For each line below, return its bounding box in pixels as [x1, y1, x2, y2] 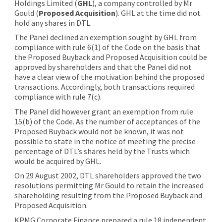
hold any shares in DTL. [14, 17, 93, 28]
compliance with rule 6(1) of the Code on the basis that [14, 42, 201, 53]
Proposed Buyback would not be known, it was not [14, 126, 184, 136]
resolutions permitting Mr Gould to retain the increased [14, 180, 204, 191]
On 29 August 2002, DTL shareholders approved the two [14, 170, 201, 181]
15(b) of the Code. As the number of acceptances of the [14, 116, 200, 126]
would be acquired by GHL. [14, 156, 103, 166]
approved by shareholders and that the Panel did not [14, 62, 192, 72]
